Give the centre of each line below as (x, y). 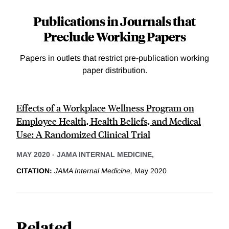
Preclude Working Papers (114, 36)
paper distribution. (114, 70)
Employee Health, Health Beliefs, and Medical (109, 121)
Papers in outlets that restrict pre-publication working (114, 58)
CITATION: (35, 170)
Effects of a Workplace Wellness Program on (105, 108)
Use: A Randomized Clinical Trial (83, 134)
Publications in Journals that (114, 21)
